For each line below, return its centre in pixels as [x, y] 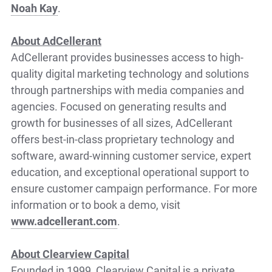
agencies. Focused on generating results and [119, 106]
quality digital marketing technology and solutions [130, 73]
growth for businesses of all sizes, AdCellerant [122, 122]
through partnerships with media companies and [127, 90]
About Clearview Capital [70, 253]
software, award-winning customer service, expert [131, 155]
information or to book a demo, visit [96, 204]
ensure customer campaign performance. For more [134, 188]
